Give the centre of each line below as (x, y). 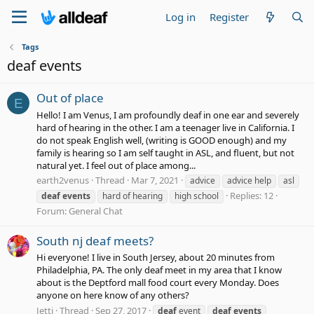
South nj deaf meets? (95, 241)
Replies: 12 (252, 195)
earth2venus (63, 180)
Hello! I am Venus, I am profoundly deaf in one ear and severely (168, 115)
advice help (249, 180)
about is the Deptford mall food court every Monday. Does (158, 283)
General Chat (96, 211)
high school (197, 196)
